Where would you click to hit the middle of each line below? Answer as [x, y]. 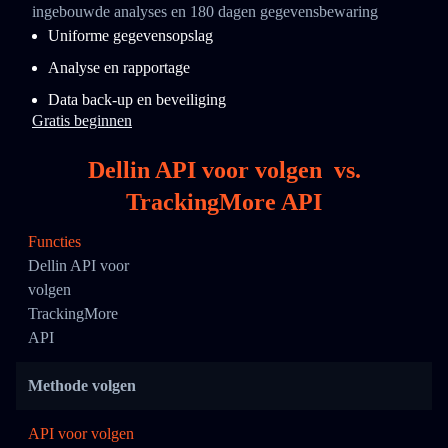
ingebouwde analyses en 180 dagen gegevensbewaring [205, 11]
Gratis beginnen [82, 120]
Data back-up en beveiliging [137, 99]
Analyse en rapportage [119, 67]
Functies [54, 241]
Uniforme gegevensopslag [130, 35]
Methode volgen [82, 385]
